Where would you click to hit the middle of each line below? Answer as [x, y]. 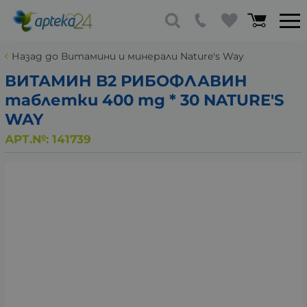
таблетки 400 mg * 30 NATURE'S [145, 100]
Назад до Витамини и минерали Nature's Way [128, 56]
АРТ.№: [28, 139]
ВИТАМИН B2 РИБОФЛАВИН [126, 81]
